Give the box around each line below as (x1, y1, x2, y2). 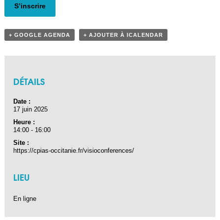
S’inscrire (14, 2, 46, 10)
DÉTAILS (13, 74, 45, 88)
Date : (13, 98, 31, 106)
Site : (13, 139, 29, 147)
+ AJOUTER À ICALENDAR (83, 32, 163, 38)
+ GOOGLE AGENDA (8, 32, 70, 38)
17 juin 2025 (13, 106, 48, 113)
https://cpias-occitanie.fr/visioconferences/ (13, 147, 135, 155)
